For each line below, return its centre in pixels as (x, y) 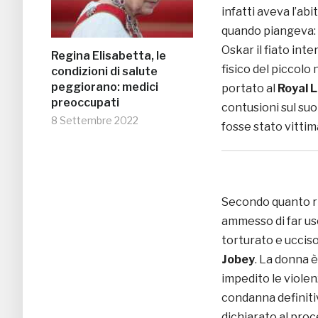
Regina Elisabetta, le (109, 56)
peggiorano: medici (105, 87)
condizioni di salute (104, 72)
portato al (250, 89)
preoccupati (85, 103)
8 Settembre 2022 (95, 121)
